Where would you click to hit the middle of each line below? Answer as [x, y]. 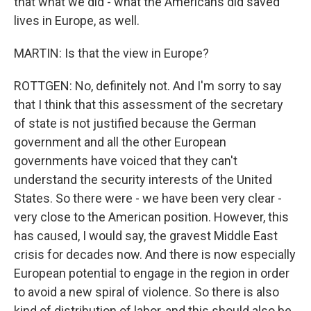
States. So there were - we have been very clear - [148, 198]
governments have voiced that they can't [126, 161]
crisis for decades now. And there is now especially [155, 254]
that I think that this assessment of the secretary [149, 104]
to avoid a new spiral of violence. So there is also [146, 292]
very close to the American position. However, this [151, 217]
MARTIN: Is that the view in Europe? [111, 53]
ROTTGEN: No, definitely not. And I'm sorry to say [148, 86]
